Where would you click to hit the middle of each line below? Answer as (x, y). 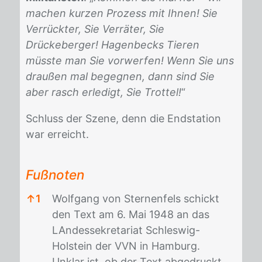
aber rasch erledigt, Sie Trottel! (104, 92)
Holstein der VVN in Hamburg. (126, 246)
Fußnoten (55, 175)
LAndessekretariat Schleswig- (126, 230)
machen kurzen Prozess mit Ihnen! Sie (122, 13)
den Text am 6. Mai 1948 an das (131, 214)
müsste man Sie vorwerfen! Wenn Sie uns (130, 61)
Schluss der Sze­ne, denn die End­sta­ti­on (123, 118)
